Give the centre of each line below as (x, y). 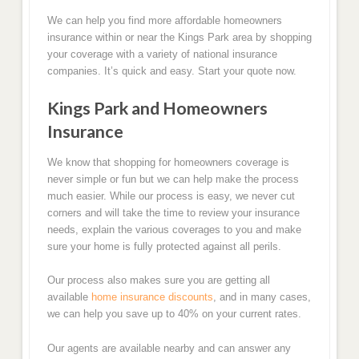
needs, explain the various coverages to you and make (174, 229)
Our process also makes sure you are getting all (158, 280)
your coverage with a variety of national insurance (162, 54)
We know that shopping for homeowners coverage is (168, 162)
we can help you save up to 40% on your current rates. (174, 314)
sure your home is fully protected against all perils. (164, 246)
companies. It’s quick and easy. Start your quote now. (171, 71)
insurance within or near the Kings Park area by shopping (179, 38)
